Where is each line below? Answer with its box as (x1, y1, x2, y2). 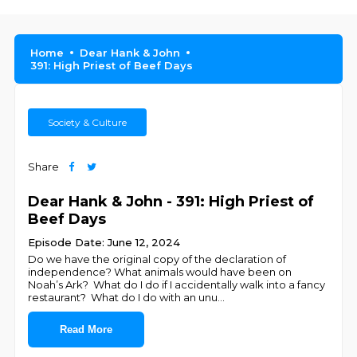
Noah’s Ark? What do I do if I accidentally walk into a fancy (28, 278, 326, 291)
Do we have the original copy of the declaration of (28, 253, 287, 265)
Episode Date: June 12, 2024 (28, 236, 181, 249)
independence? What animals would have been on (28, 265, 292, 278)
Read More (60, 324, 113, 335)
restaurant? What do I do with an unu (28, 291, 218, 304)
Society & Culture (48, 116, 127, 128)
